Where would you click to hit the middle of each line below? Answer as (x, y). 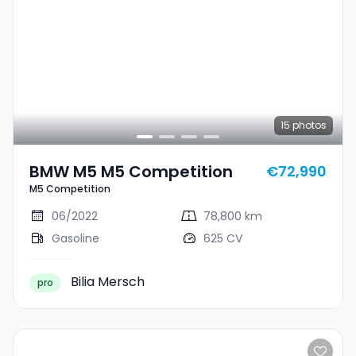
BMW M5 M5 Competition (131, 171)
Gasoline (75, 238)
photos (308, 125)
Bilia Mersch (108, 281)
